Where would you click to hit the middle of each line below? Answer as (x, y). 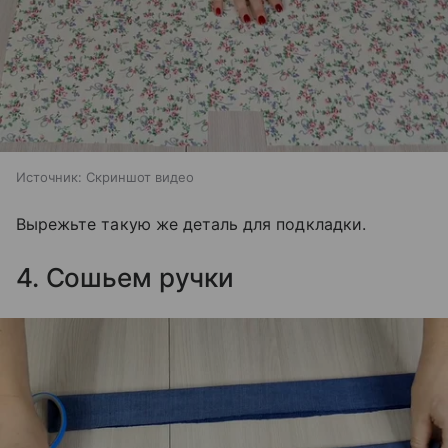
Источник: (49, 176)
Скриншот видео (140, 176)
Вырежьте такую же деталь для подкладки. (191, 223)
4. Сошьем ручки (125, 277)
